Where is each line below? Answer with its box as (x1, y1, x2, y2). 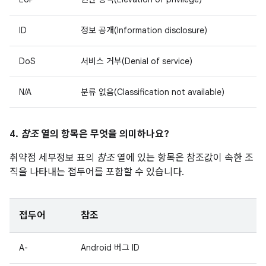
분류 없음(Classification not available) (81, 87, 224, 97)
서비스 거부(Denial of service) (81, 56, 192, 66)
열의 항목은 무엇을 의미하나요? (39, 128, 169, 140)
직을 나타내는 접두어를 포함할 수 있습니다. (9, 166, 184, 178)
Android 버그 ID (81, 242, 140, 253)
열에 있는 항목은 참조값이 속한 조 (115, 152, 254, 164)
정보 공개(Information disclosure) (81, 25, 207, 36)
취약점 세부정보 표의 (9, 152, 97, 164)
